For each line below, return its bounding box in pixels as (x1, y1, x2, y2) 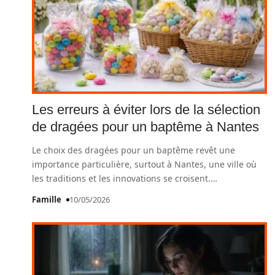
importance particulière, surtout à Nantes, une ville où (32, 158, 257, 170)
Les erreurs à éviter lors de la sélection (32, 102, 260, 117)
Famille (32, 194, 61, 205)
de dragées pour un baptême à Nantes (32, 119, 259, 134)
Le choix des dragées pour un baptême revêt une (32, 144, 235, 156)
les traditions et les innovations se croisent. (32, 172, 211, 184)
